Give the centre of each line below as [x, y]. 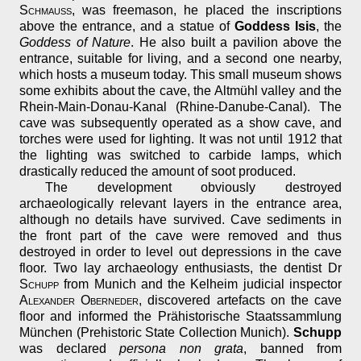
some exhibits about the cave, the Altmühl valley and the [180, 91]
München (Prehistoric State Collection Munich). [156, 333]
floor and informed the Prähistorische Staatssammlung [180, 317]
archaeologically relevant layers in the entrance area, [180, 204]
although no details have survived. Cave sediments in [180, 220]
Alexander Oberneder [79, 301]
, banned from [293, 349]
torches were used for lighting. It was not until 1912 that [180, 139]
